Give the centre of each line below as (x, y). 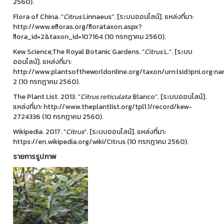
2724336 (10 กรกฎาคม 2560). (58, 117)
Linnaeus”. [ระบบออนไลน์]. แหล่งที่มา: (137, 17)
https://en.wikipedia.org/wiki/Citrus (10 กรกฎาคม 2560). (101, 142)
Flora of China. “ (38, 17)
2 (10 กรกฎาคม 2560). (46, 82)
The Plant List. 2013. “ (47, 97)
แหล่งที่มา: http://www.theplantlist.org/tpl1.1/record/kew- (102, 107)
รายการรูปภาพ (35, 157)
